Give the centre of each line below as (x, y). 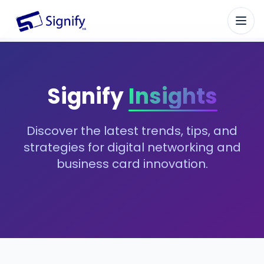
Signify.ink (31, 27)
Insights (173, 96)
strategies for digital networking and (132, 147)
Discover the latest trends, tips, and (132, 131)
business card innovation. (132, 164)
